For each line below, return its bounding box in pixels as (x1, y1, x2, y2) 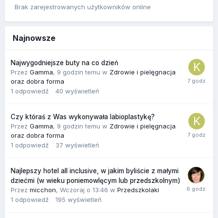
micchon (30, 185, 56, 194)
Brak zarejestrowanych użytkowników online (15, 2, 151, 11)
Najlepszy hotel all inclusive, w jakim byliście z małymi (11, 166, 179, 175)
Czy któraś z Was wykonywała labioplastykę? (11, 112, 155, 121)
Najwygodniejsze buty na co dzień (11, 58, 118, 67)
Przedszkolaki (117, 185, 159, 194)
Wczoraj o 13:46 (60, 185, 110, 194)
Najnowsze (13, 33, 55, 43)
